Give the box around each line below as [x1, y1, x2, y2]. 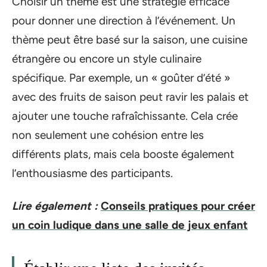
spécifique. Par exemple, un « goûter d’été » [12, 71, 230, 85]
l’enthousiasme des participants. [12, 166, 173, 180]
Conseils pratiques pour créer [101, 198, 255, 213]
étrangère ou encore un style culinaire [12, 52, 201, 66]
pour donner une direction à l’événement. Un [12, 14, 235, 27]
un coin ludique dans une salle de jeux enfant [12, 218, 248, 232]
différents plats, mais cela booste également [12, 147, 234, 161]
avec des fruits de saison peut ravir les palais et [12, 90, 249, 104]
